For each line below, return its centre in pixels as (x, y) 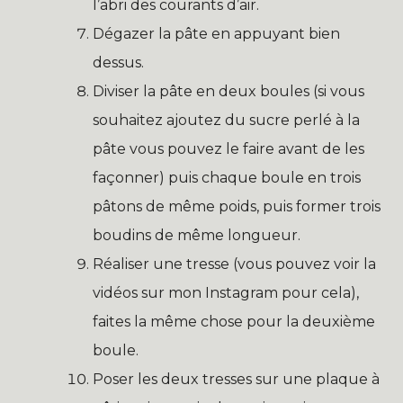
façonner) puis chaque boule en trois (227, 178)
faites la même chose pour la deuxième (234, 322)
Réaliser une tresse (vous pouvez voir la (234, 264)
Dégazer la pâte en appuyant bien (216, 34)
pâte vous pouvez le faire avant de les (228, 149)
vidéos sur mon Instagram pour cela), (226, 293)
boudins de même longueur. (197, 236)
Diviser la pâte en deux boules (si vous (228, 92)
